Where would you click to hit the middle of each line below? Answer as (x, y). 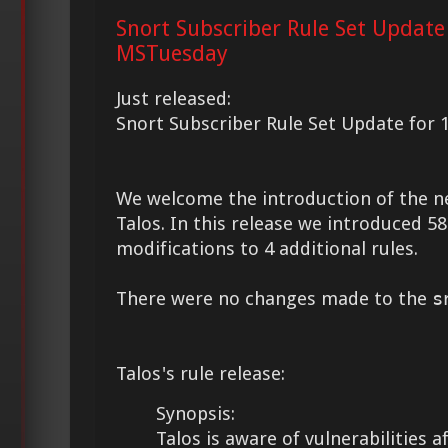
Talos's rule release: (200, 374)
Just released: (173, 99)
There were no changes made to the (274, 299)
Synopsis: (195, 414)
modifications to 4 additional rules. (267, 249)
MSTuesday (172, 54)
